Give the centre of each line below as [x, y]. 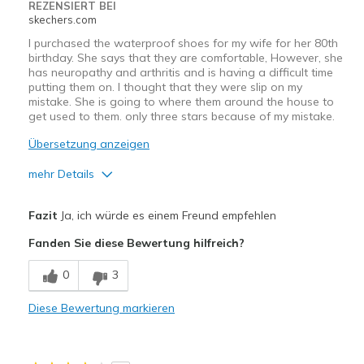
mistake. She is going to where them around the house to [181, 102]
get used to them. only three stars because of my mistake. [181, 117]
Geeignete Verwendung [95, 354]
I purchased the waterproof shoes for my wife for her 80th [183, 43]
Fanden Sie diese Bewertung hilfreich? [136, 243]
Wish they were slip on [88, 318]
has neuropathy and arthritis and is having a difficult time [180, 73]
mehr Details [61, 174]
